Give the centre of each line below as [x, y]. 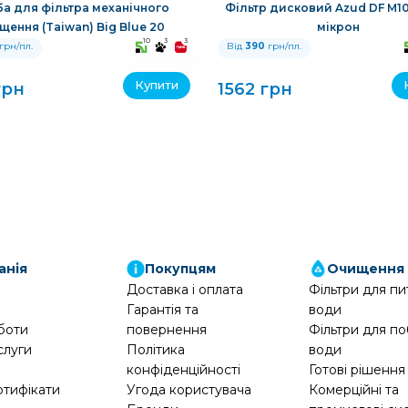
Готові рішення [357, 369]
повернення [166, 329]
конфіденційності [183, 369]
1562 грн [255, 89]
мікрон [338, 26]
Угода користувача [189, 389]
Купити [157, 85]
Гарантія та [162, 309]
